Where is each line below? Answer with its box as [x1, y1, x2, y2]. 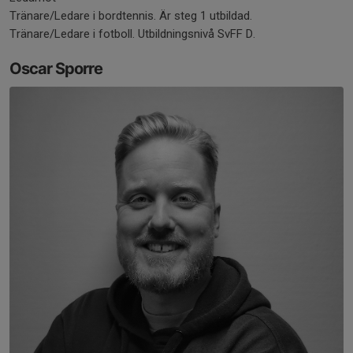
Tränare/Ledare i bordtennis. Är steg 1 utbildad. [9, 8, 252, 23]
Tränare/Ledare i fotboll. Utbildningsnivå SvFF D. [9, 26, 255, 41]
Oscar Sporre [9, 58, 102, 78]
